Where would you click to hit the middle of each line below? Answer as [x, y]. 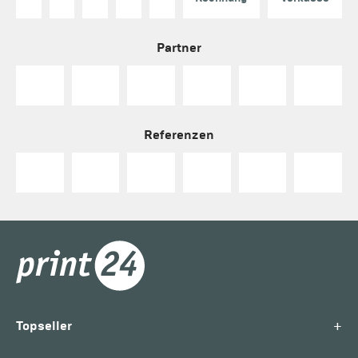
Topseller [44, 325]
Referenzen [179, 134]
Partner [179, 47]
